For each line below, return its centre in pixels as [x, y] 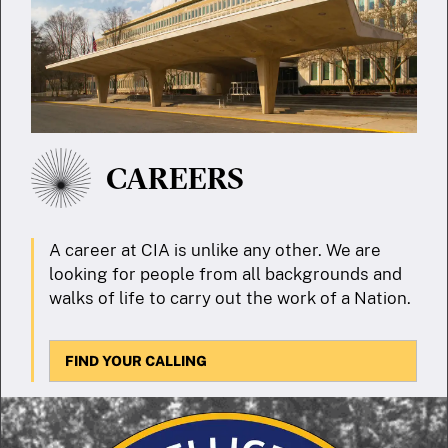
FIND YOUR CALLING [136, 361]
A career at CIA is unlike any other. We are [215, 250]
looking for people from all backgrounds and [225, 274]
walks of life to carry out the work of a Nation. [230, 298]
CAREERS [175, 178]
